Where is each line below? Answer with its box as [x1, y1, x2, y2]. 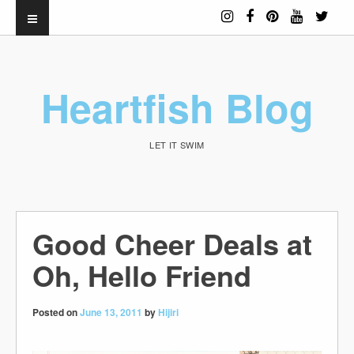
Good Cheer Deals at [32, 223, 312, 264]
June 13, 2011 [80, 305, 142, 319]
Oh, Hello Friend [32, 254, 251, 296]
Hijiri [158, 305, 179, 319]
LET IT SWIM [149, 137, 205, 151]
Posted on [32, 305, 80, 319]
